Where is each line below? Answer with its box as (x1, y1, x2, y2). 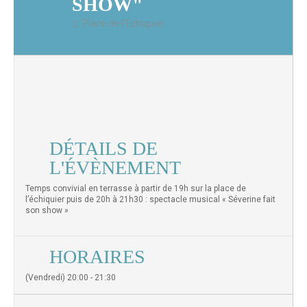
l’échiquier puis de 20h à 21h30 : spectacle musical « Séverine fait (25, 195, 275, 204)
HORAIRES (49, 246, 145, 267)
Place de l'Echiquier (82, 18, 165, 29)
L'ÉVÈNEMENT (49, 157, 181, 178)
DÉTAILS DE (49, 138, 158, 159)
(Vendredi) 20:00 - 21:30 (25, 273, 116, 282)
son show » (25, 206, 69, 215)
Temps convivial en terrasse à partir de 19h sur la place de (25, 184, 246, 193)
